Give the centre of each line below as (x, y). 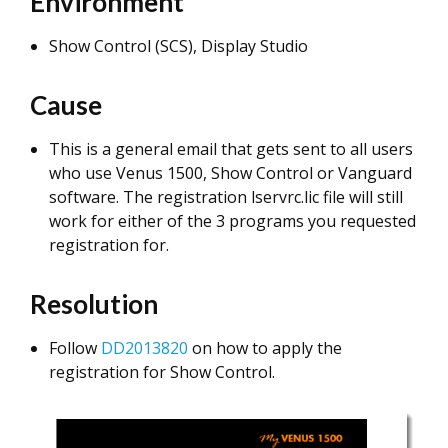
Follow (75, 348)
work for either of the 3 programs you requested (232, 221)
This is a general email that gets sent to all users (231, 149)
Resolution (94, 304)
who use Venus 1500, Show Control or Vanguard (230, 173)
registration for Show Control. (162, 372)
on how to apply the (265, 348)
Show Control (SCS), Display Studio (178, 46)
